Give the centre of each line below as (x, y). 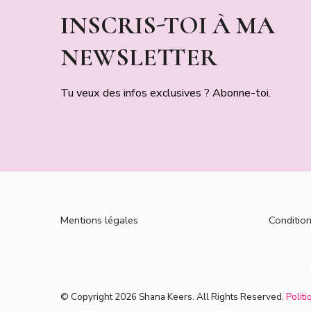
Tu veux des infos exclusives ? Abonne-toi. (166, 93)
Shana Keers (166, 297)
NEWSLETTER (139, 57)
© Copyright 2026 (100, 297)
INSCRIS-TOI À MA (168, 25)
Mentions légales (99, 220)
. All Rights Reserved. (239, 297)
